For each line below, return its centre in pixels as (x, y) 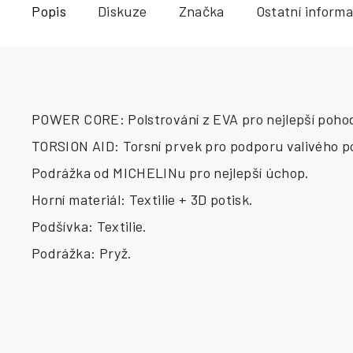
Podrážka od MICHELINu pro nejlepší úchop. (171, 173)
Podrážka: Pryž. (82, 253)
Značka (201, 11)
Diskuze (122, 11)
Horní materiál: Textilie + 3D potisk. (143, 199)
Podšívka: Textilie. (89, 226)
